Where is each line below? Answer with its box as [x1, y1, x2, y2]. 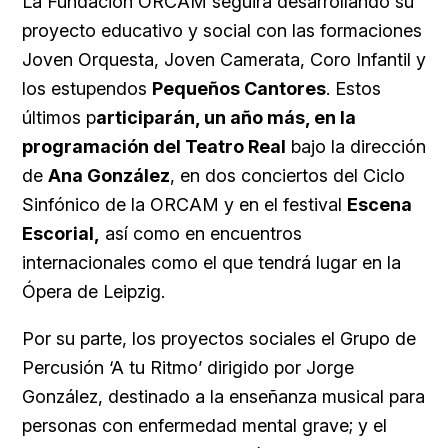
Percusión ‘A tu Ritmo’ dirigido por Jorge [22, 357, 354, 379]
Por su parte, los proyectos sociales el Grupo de [22, 328, 416, 350]
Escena [347, 194, 412, 216]
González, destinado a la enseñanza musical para [22, 386, 425, 408]
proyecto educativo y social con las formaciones [22, 20, 422, 42]
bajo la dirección [286, 136, 426, 158]
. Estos [326, 78, 381, 100]
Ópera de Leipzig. [22, 281, 165, 303]
